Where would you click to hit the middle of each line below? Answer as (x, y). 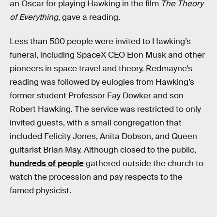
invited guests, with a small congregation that (96, 123)
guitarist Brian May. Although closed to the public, (103, 150)
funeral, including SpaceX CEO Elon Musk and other (107, 55)
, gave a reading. (89, 17)
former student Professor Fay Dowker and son (97, 95)
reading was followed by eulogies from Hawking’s (102, 82)
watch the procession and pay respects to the (96, 177)
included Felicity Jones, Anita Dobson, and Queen (103, 136)
